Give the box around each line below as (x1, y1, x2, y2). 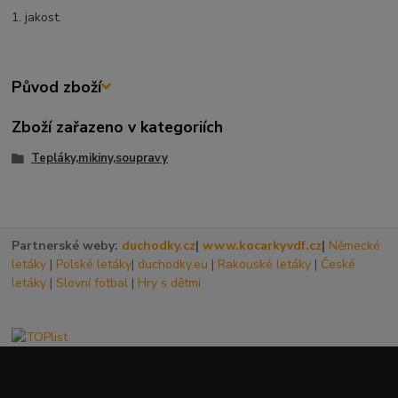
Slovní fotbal (56, 275, 129, 292)
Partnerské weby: (12, 237, 123, 255)
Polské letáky (56, 256, 132, 274)
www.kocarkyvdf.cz (203, 237, 322, 255)
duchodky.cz (122, 237, 196, 255)
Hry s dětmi (138, 275, 202, 292)
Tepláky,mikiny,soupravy (30, 149, 168, 166)
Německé (329, 237, 381, 255)
